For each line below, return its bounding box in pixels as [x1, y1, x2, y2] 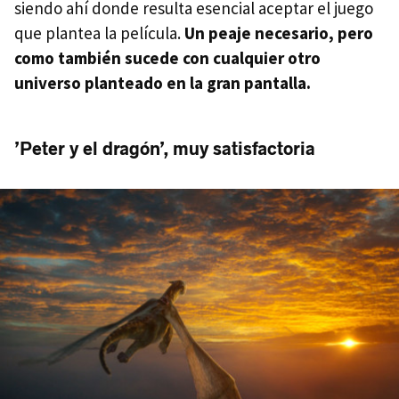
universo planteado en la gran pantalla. [14, 72, 311, 94]
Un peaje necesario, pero [184, 22, 373, 45]
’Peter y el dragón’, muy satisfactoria [14, 138, 315, 160]
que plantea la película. [14, 22, 184, 45]
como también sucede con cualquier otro [14, 47, 321, 69]
